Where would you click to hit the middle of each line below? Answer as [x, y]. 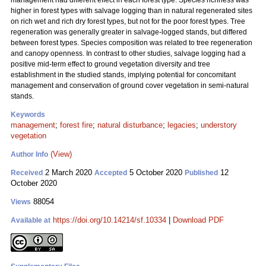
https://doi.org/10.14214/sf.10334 [110, 220]
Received [27, 173]
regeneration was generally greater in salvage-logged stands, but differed [129, 32]
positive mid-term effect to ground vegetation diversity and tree [110, 64]
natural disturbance [130, 125]
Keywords [28, 115]
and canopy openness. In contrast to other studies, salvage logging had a [128, 53]
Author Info [29, 154]
